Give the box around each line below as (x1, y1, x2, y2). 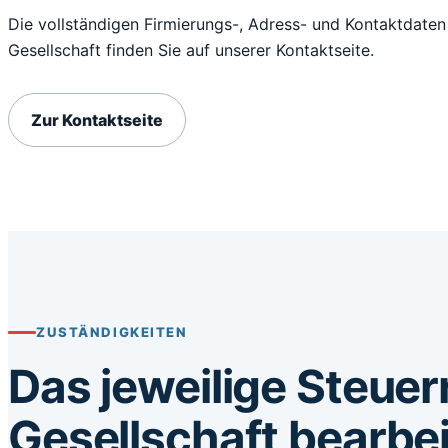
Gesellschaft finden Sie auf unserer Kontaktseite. (8, 40, 374, 60)
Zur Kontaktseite (31, 110, 163, 130)
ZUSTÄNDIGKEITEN (36, 324, 188, 340)
